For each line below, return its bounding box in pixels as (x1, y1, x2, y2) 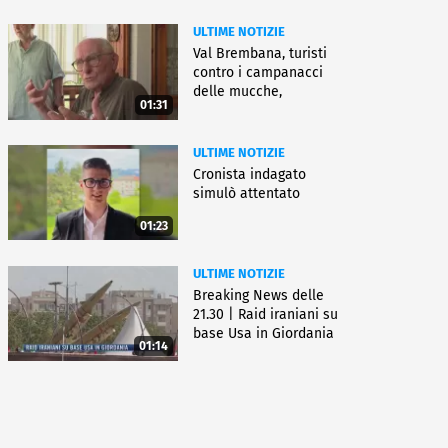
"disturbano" (193, 102, 274, 120)
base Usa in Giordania (193, 324, 334, 342)
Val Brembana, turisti (193, 45, 327, 63)
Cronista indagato (193, 166, 306, 183)
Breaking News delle (193, 286, 324, 304)
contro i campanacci (193, 64, 323, 82)
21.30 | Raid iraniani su (193, 305, 338, 323)
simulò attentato (193, 185, 300, 202)
